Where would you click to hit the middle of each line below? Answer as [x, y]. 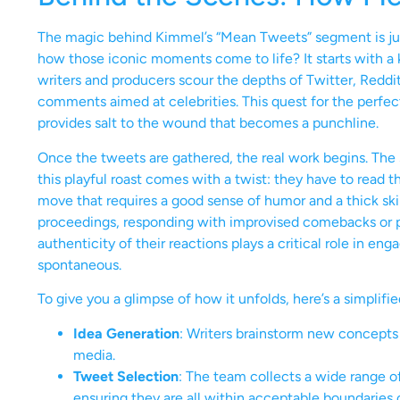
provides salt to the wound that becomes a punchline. [208, 123]
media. [94, 354]
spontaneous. [79, 264]
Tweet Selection [126, 376]
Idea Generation [126, 333]
